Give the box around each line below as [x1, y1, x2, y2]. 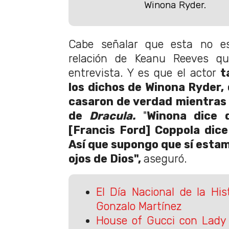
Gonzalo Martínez [96, 200, 181, 213]
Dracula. [89, 109, 143, 122]
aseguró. [144, 152, 187, 165]
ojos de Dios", [68, 152, 144, 165]
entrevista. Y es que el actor [68, 66, 220, 79]
